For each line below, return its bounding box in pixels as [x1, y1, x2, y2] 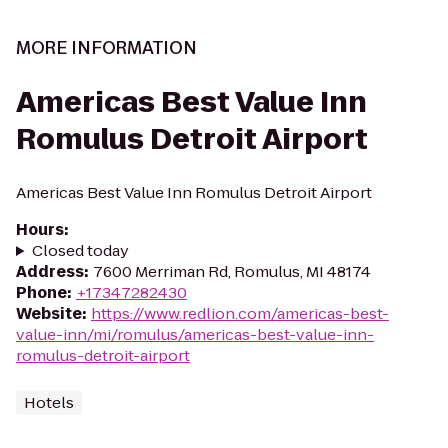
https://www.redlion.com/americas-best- [91, 303, 389, 324]
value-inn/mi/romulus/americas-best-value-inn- [16, 324, 374, 345]
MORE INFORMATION [16, 36, 197, 60]
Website [16, 303, 82, 324]
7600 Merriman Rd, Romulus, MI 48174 [93, 261, 371, 282]
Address [16, 261, 84, 282]
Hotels [24, 392, 74, 413]
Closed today [31, 240, 129, 261]
